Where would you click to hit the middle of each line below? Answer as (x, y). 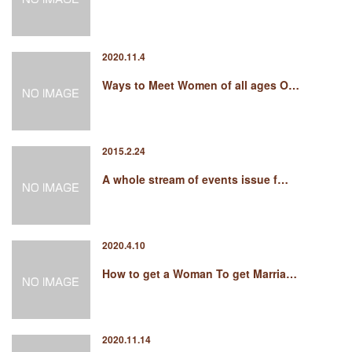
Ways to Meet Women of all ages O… (201, 85)
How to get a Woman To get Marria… (200, 273)
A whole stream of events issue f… (195, 179)
